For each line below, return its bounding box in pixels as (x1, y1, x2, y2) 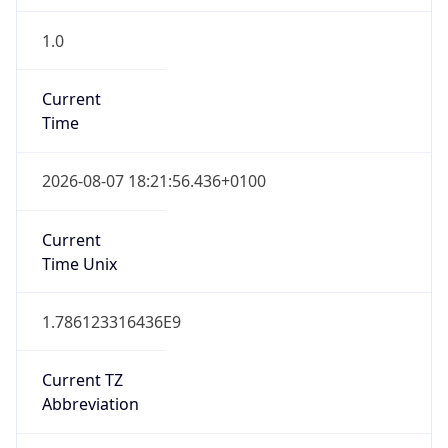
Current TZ (41, 369, 123, 392)
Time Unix (41, 252, 117, 275)
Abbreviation (41, 393, 139, 416)
